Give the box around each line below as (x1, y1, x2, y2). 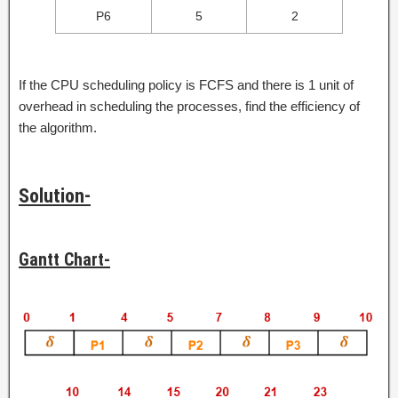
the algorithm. (19, 119, 97, 135)
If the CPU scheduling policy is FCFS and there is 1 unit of (19, 76, 354, 92)
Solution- (19, 184, 91, 207)
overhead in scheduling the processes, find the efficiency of (19, 98, 360, 114)
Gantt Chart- (19, 248, 110, 270)
